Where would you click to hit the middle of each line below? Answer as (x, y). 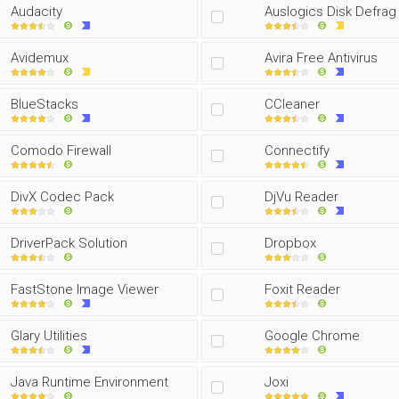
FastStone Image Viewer (85, 289)
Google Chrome (312, 336)
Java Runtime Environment (90, 382)
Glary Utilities (49, 336)
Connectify (297, 151)
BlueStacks (45, 104)
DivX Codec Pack (62, 197)
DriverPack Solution (69, 243)
